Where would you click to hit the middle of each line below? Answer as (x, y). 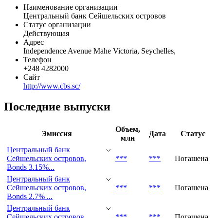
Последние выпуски (57, 106)
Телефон (37, 59)
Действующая (46, 33)
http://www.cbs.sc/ (52, 86)
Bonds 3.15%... (31, 167)
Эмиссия (57, 133)
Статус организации (57, 24)
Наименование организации (71, 7)
